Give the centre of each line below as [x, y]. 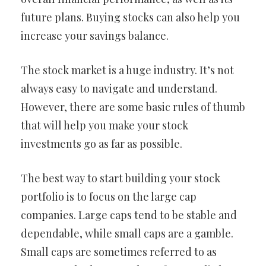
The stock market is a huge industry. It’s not [127, 70]
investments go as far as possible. [102, 144]
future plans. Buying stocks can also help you [130, 17]
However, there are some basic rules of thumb [133, 107]
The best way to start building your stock [121, 178]
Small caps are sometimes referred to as [119, 252]
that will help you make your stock [104, 125]
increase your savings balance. [95, 36]
